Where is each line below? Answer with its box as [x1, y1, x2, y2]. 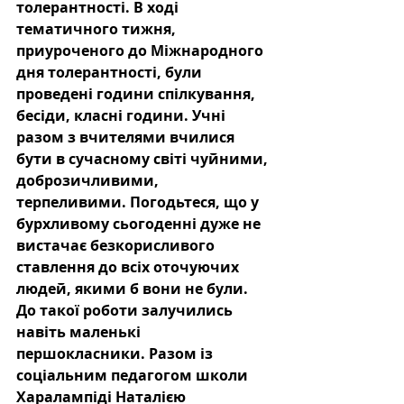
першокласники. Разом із [16, 344, 216, 364]
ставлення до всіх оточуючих [16, 257, 243, 278]
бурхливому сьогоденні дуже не [16, 214, 264, 234]
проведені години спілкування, [16, 84, 259, 105]
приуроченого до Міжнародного [16, 41, 267, 61]
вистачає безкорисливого [16, 235, 218, 256]
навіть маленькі [16, 322, 144, 343]
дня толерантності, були [16, 62, 206, 83]
